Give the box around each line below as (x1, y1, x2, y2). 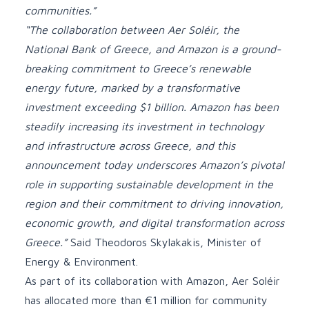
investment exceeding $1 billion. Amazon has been (25, 100, 279, 113)
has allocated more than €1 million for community (25, 293, 268, 306)
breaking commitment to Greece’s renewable (25, 61, 251, 74)
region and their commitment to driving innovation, (25, 197, 283, 210)
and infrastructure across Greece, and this (25, 139, 235, 152)
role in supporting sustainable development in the (25, 177, 273, 190)
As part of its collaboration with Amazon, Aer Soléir (25, 274, 280, 287)
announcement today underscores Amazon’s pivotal (25, 158, 284, 171)
